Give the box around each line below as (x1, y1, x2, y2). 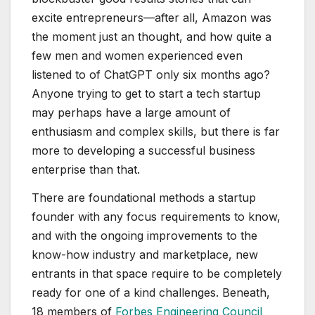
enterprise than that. (32, 162, 140, 177)
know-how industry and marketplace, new (32, 247, 258, 262)
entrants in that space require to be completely (32, 266, 282, 281)
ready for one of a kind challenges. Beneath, (32, 285, 270, 300)
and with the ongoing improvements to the (32, 228, 257, 243)
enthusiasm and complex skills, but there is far (32, 124, 280, 139)
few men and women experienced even (32, 49, 243, 63)
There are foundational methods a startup (32, 190, 256, 205)
